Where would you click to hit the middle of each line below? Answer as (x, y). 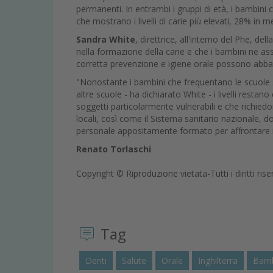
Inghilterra (218, 260)
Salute (134, 260)
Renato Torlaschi (114, 149)
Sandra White (106, 40)
